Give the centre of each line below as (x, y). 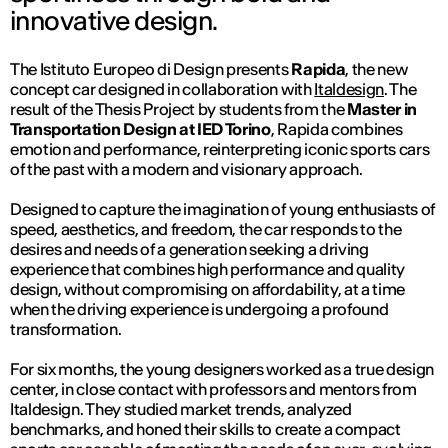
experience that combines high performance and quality (208, 269)
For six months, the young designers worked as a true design (222, 369)
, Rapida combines (336, 129)
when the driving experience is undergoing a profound (199, 309)
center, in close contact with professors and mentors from (213, 389)
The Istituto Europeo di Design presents (151, 69)
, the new (376, 69)
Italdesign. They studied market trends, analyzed (181, 409)
